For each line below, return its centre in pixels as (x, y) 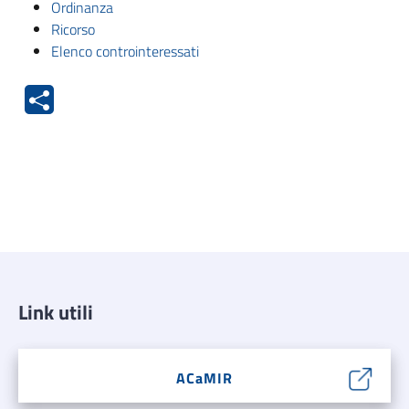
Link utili (56, 312)
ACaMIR (204, 378)
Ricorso (73, 29)
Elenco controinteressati (125, 51)
